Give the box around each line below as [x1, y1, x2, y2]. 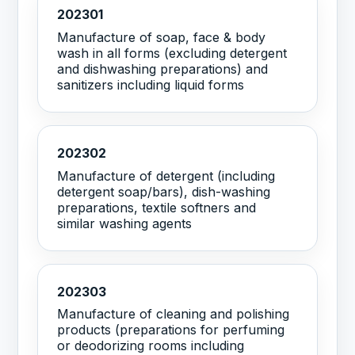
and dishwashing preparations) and [57, 60, 269, 77]
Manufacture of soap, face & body [57, 29, 266, 45]
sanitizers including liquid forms [57, 76, 245, 93]
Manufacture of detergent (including [57, 167, 276, 184]
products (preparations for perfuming [57, 322, 285, 338]
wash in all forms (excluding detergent [57, 44, 288, 61]
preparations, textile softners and [57, 199, 257, 216]
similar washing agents [57, 215, 193, 231]
